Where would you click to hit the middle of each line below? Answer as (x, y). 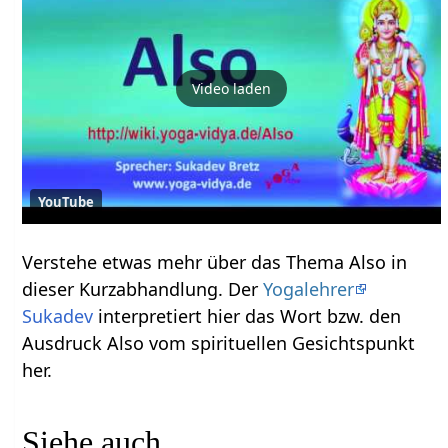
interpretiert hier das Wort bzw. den (247, 315)
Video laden (232, 89)
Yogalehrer (309, 288)
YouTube (66, 201)
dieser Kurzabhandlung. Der (143, 288)
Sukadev (58, 315)
